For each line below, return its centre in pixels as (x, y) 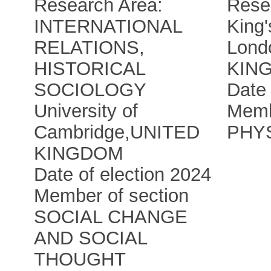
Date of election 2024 (123, 175)
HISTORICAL (90, 69)
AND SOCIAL (91, 238)
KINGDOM (79, 154)
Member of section (112, 196)
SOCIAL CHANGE (111, 217)
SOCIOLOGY (90, 90)
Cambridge (80, 132)
